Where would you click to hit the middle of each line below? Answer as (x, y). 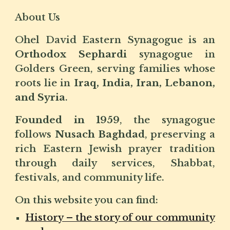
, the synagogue (167, 120)
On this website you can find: (87, 200)
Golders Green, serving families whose (115, 69)
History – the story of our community (120, 217)
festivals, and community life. (90, 177)
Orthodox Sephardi (77, 54)
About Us (38, 17)
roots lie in (44, 83)
